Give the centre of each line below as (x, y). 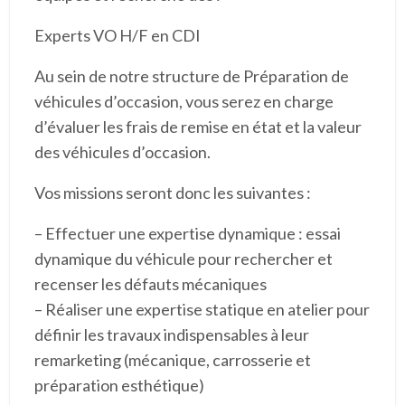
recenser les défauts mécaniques (150, 283)
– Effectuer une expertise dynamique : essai (187, 233)
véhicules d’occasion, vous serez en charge (184, 101)
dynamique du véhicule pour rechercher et (183, 258)
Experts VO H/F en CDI (117, 35)
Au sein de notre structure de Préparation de (191, 75)
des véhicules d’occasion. (122, 151)
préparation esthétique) (119, 385)
